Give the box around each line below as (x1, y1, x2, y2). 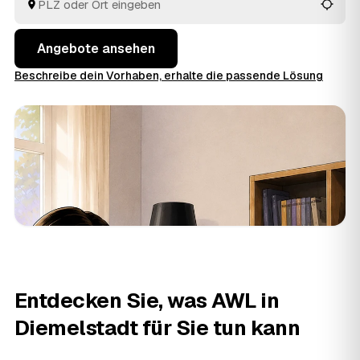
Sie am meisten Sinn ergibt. (14, 2, 175, 18)
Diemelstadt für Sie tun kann (14, 314, 301, 342)
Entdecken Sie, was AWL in (14, 287, 279, 314)
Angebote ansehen (37, 40, 155, 57)
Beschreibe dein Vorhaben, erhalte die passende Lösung (14, 68, 323, 83)
